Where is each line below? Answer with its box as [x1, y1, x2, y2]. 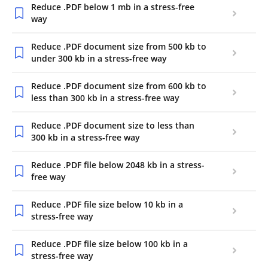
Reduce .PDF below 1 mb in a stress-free [31, 1, 194, 13]
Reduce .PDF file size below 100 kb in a [31, 238, 188, 249]
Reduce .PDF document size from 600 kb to [31, 80, 206, 92]
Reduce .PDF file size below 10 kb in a [31, 199, 183, 210]
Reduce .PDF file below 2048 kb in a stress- [31, 159, 205, 170]
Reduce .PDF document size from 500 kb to [31, 41, 206, 52]
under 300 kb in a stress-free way [31, 53, 167, 64]
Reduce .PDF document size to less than [31, 120, 194, 131]
